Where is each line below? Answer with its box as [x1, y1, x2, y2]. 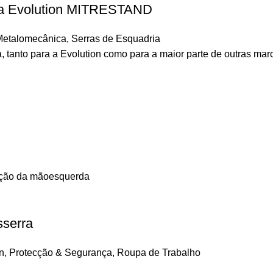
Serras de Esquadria [71, 33, 160, 44]
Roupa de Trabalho [117, 247, 200, 258]
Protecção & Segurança [9, 247, 112, 258]
